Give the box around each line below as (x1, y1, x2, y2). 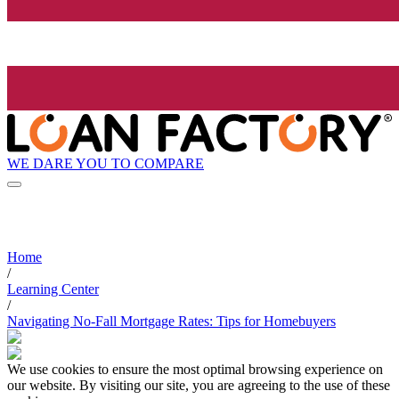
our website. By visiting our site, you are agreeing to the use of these (7, 378, 390, 394)
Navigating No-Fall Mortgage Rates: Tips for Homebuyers (7, 313, 336, 330)
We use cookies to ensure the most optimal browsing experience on (7, 362, 383, 378)
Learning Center (7, 281, 99, 297)
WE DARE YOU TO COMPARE (7, 155, 204, 171)
